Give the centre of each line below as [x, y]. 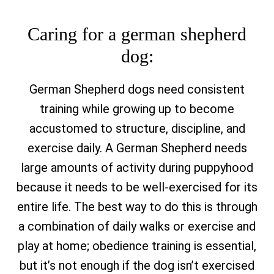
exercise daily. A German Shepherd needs [137, 148]
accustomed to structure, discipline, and [137, 128]
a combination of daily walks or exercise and [137, 226]
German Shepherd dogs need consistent [137, 89]
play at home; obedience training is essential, [137, 246]
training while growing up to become [137, 109]
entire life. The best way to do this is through [137, 207]
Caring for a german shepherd [137, 34]
